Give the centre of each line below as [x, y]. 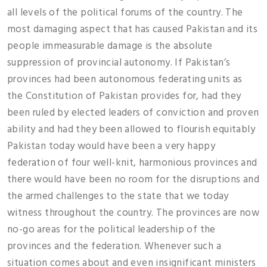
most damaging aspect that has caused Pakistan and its [133, 30]
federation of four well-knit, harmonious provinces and [132, 163]
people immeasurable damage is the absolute [110, 46]
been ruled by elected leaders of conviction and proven [133, 113]
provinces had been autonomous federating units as [125, 80]
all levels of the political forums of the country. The [125, 13]
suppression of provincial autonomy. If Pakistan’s [119, 63]
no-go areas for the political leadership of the [111, 230]
